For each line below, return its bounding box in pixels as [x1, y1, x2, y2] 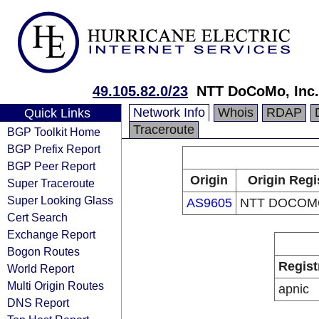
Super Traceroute [7, 177, 95, 189]
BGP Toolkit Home [7, 125, 100, 138]
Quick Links [23, 106, 90, 120]
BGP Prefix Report [7, 142, 100, 155]
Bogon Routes [7, 245, 80, 258]
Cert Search [7, 211, 68, 224]
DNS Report [7, 296, 69, 309]
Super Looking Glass [7, 194, 113, 206]
